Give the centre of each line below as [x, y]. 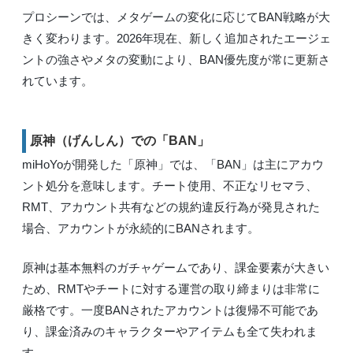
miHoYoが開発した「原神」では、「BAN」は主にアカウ [173, 165]
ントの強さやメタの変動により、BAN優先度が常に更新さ [176, 59]
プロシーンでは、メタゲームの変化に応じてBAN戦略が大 [176, 17]
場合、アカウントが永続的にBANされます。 [141, 229]
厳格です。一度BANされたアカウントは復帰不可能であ [170, 310]
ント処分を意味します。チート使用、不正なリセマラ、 [170, 186]
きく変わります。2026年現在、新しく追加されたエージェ [176, 38]
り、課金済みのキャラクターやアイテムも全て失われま [170, 331]
